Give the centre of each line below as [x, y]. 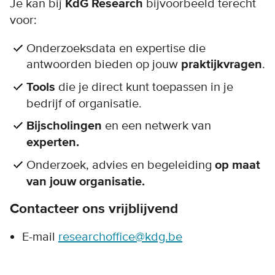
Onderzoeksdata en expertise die [116, 48]
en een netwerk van [158, 126]
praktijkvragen [220, 64]
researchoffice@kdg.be [120, 237]
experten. [53, 142]
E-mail [40, 237]
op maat [238, 165]
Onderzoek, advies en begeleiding [121, 165]
